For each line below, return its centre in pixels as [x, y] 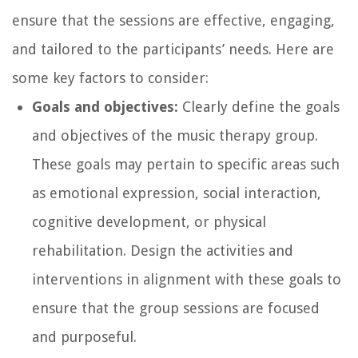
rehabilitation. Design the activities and [163, 250]
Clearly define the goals [259, 106]
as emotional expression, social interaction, [177, 193]
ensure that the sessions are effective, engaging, [173, 20]
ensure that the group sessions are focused [176, 308]
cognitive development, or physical [149, 221]
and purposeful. [84, 336]
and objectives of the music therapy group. [175, 135]
